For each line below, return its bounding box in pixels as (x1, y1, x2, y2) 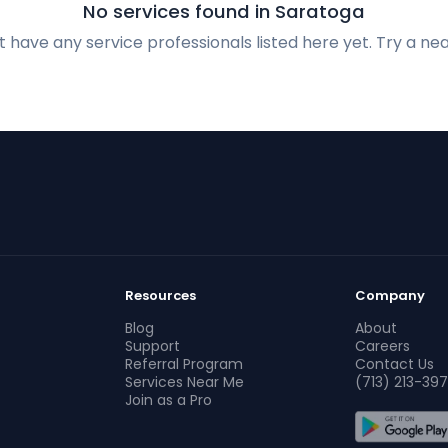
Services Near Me (125, 372, 245, 392)
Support (125, 336, 181, 356)
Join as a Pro (125, 390, 213, 410)
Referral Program (125, 354, 244, 374)
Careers (354, 336, 410, 356)
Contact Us (354, 354, 434, 374)
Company (354, 286, 425, 305)
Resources (125, 286, 197, 305)
